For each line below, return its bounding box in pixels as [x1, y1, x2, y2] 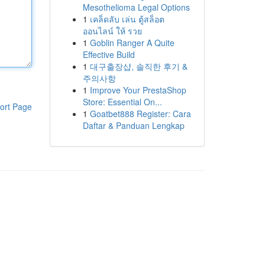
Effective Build [82, 49, 135, 60]
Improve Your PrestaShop [89, 84, 186, 96]
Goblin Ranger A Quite [89, 37, 174, 49]
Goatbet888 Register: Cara [89, 108, 191, 119]
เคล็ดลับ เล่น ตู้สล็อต [89, 13, 164, 25]
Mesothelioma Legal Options [82, 1, 190, 13]
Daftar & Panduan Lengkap [82, 119, 185, 131]
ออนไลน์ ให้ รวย [82, 25, 142, 37]
